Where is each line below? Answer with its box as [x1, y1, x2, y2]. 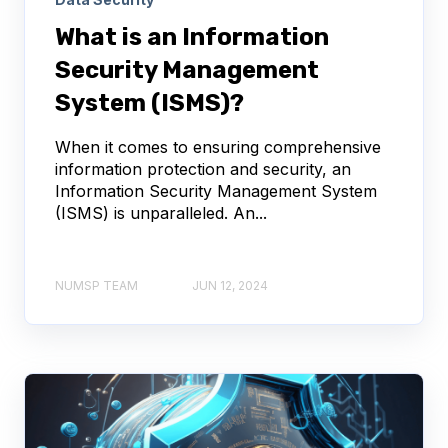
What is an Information [55, 22, 329, 51]
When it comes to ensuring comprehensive [55, 136, 381, 157]
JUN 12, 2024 [192, 278, 268, 294]
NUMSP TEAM [55, 278, 138, 294]
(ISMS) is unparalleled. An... [55, 202, 267, 223]
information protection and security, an [55, 158, 351, 179]
